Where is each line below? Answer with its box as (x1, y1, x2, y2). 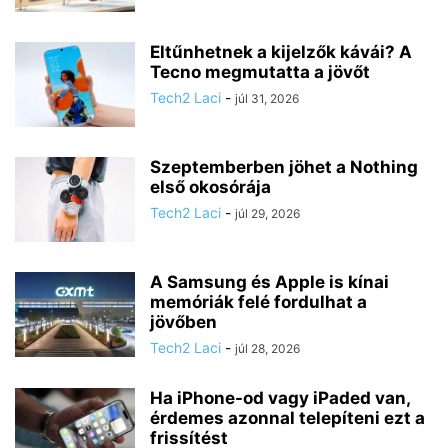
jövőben (150, 311, 217, 332)
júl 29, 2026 (235, 205, 300, 221)
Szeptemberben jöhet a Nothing (150, 156, 418, 177)
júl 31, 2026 (235, 90, 299, 106)
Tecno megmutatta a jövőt (150, 61, 370, 82)
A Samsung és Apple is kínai (150, 271, 389, 292)
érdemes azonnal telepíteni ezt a (150, 407, 425, 428)
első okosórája (150, 176, 271, 197)
